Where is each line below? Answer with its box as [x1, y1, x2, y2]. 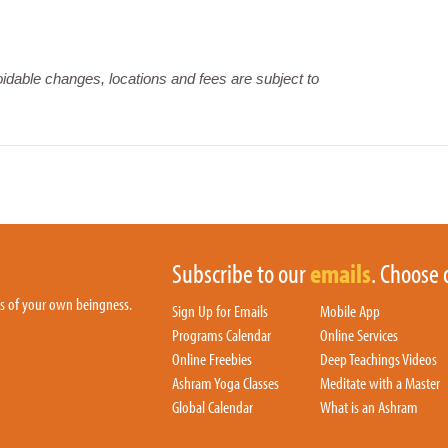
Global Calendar [172, 395, 253, 417]
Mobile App [320, 299, 380, 321]
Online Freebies [172, 347, 252, 369]
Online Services [320, 323, 398, 345]
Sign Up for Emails [172, 299, 268, 321]
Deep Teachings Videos [320, 347, 437, 369]
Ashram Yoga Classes [172, 371, 279, 393]
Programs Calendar [172, 323, 271, 345]
